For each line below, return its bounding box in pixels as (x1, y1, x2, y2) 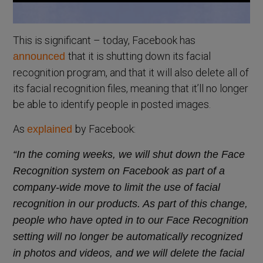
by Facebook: (75, 122, 136, 135)
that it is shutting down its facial (68, 49, 211, 62)
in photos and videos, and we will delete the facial (13, 247, 245, 259)
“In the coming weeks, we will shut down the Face (13, 148, 245, 160)
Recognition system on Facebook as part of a (13, 164, 225, 177)
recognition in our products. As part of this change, (13, 197, 248, 210)
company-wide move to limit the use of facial (13, 181, 221, 193)
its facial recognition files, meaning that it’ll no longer (13, 82, 249, 95)
